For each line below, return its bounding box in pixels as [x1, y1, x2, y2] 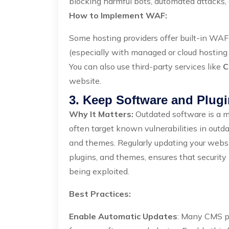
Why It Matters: [69, 109, 133, 119]
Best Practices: [69, 189, 131, 199]
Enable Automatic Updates [69, 211, 177, 221]
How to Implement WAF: [69, 10, 167, 20]
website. [69, 76, 101, 86]
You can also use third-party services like [69, 61, 223, 72]
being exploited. [69, 166, 129, 176]
